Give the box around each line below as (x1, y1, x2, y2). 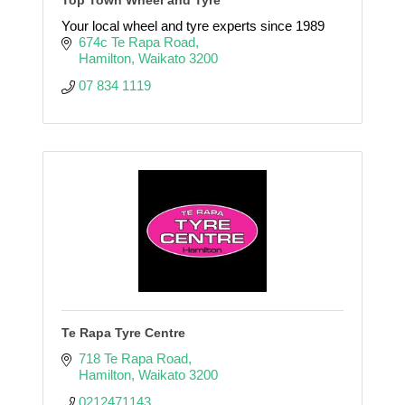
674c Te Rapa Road (78, 33, 195, 50)
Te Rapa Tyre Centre (61, 325, 185, 340)
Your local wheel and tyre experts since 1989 (61, 17, 325, 33)
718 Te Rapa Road (78, 350, 188, 366)
